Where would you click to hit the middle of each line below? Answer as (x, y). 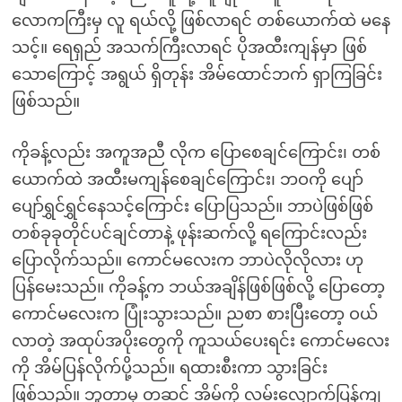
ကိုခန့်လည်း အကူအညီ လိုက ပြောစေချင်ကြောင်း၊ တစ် (196, 153)
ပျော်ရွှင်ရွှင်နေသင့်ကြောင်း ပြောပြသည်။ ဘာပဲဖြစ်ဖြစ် (192, 206)
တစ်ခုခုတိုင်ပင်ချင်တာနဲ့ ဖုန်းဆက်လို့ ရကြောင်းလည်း (189, 233)
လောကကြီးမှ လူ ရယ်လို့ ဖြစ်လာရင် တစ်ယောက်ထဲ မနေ (201, 21)
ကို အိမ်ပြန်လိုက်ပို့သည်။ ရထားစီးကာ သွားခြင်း (169, 368)
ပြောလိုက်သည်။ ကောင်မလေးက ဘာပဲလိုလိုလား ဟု (187, 260)
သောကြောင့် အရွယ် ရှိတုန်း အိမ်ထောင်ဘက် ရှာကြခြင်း (197, 74)
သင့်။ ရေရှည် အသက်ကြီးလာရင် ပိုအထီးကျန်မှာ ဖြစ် (189, 48)
